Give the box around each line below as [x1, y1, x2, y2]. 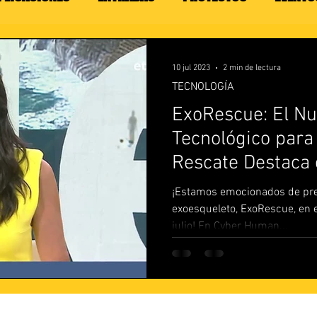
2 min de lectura [223, 63, 281, 73]
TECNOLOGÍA [172, 80, 234, 94]
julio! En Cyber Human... [172, 219, 288, 234]
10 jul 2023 [172, 63, 210, 73]
